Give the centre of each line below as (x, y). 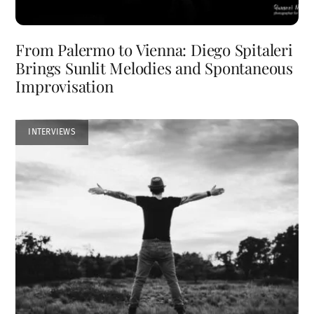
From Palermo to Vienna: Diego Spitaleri (154, 49)
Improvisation (64, 86)
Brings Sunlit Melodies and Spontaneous (154, 68)
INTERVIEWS (52, 132)
